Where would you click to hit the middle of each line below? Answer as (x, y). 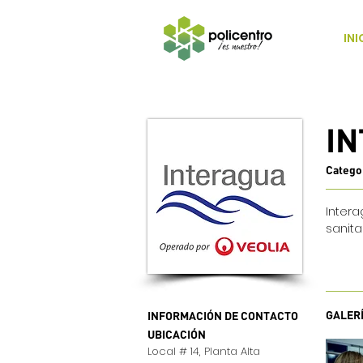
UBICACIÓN (177, 334)
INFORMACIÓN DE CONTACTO (223, 316)
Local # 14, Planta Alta (204, 351)
